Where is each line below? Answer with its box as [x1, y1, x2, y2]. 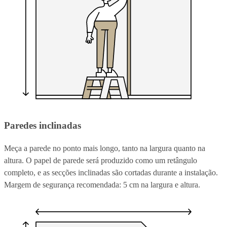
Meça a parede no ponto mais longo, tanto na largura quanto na [4, 144, 205, 153]
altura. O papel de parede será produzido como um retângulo [4, 156, 197, 165]
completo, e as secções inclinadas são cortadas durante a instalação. [4, 168, 218, 177]
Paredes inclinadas [4, 120, 81, 131]
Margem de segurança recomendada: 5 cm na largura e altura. [4, 180, 200, 190]
